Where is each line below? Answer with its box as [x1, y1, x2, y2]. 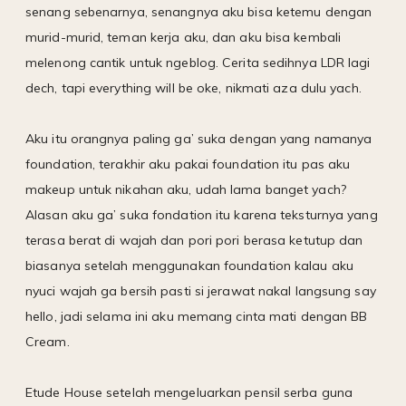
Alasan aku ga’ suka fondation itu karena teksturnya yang [25, 206, 378, 223]
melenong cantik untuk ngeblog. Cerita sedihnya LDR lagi [25, 53, 371, 71]
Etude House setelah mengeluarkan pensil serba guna [25, 383, 353, 401]
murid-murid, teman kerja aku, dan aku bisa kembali [25, 28, 342, 45]
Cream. [25, 333, 70, 350]
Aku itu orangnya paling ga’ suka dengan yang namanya [25, 130, 372, 147]
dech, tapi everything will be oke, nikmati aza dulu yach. [25, 79, 362, 96]
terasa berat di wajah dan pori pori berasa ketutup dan [25, 231, 363, 248]
